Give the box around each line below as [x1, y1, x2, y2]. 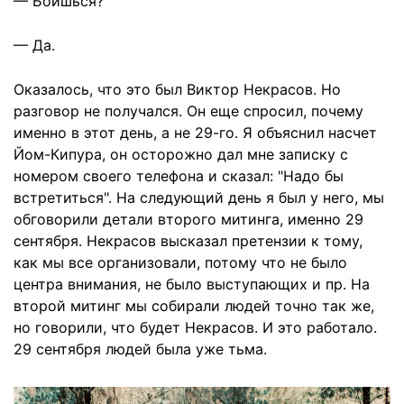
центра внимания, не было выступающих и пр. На [14, 275, 370, 294]
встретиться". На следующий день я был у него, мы [14, 188, 384, 207]
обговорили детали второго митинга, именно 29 [14, 210, 363, 229]
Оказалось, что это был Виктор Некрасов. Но [14, 80, 341, 99]
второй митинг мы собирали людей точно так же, [14, 297, 374, 316]
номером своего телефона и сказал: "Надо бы [14, 167, 344, 186]
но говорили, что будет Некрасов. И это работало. [14, 318, 377, 337]
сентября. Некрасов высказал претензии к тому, [14, 232, 363, 251]
